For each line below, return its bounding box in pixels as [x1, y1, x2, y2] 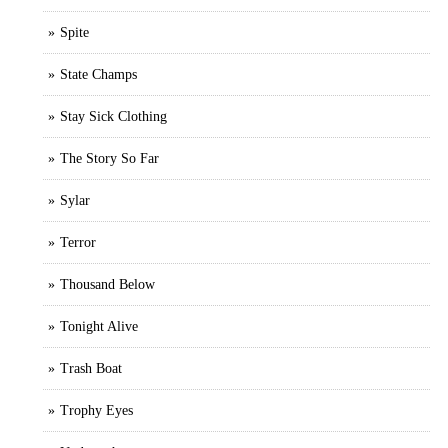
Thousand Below [60, 276, 155, 292]
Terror [60, 234, 96, 250]
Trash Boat [60, 360, 122, 376]
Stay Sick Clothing [60, 108, 167, 124]
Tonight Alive [60, 318, 138, 334]
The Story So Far [60, 150, 159, 166]
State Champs [60, 66, 137, 82]
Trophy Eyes [60, 402, 133, 418]
